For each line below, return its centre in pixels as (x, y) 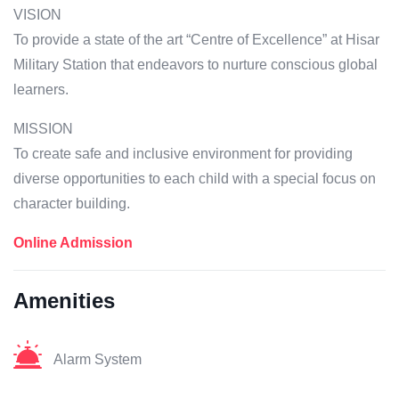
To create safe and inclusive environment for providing (183, 154)
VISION (37, 15)
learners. (41, 90)
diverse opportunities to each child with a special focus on (195, 179)
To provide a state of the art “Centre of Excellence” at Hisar (196, 40)
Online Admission (73, 243)
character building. (72, 204)
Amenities (64, 301)
